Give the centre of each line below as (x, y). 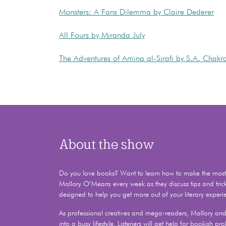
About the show (107, 144)
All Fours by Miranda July (102, 36)
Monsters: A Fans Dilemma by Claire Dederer (136, 12)
